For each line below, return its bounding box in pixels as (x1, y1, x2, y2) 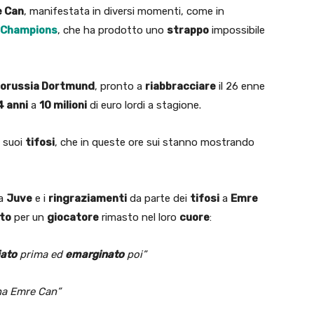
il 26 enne (216, 79, 265, 93)
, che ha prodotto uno (57, 23, 167, 36)
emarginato (65, 247, 124, 261)
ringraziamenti (48, 191, 127, 205)
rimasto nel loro (99, 210, 179, 224)
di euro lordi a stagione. (87, 98, 201, 111)
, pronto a (95, 79, 145, 93)
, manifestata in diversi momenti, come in (24, 4, 224, 18)
